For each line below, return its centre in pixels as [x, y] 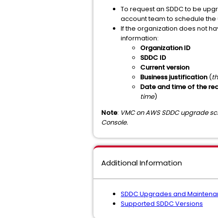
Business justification [174, 77]
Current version [165, 67]
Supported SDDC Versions [162, 204]
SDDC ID [153, 58]
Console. [115, 122]
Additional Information [142, 163]
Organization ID [165, 48]
